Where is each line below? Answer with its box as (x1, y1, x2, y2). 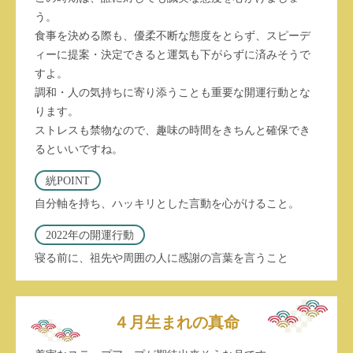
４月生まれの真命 (113, 313, 240, 331)
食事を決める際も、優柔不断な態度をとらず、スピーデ (35, 29, 310, 42)
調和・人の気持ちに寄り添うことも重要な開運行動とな (35, 86, 310, 98)
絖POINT (46, 174, 90, 187)
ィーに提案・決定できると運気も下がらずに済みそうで (35, 48, 310, 61)
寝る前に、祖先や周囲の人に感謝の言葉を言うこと (35, 251, 288, 264)
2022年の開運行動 (46, 229, 134, 241)
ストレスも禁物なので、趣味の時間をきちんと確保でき (35, 124, 310, 136)
